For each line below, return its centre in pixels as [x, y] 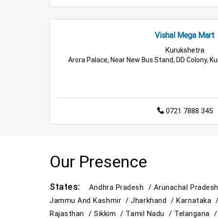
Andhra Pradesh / [121, 187]
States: [69, 186]
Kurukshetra [185, 50]
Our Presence [98, 161]
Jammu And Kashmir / [91, 200]
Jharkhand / [154, 200]
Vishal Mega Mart [185, 35]
